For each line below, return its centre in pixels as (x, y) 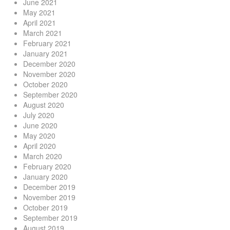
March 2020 (43, 156)
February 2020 (47, 167)
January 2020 (45, 177)
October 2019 (45, 208)
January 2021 (45, 54)
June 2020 (40, 126)
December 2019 (49, 187)
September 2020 (50, 95)
